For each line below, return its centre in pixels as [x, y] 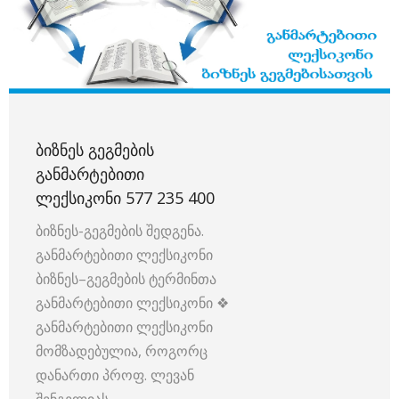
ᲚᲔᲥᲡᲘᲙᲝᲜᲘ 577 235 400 [125, 198]
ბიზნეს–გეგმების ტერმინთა [126, 279]
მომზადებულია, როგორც [122, 351]
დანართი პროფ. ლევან [115, 375]
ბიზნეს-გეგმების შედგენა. [120, 231]
